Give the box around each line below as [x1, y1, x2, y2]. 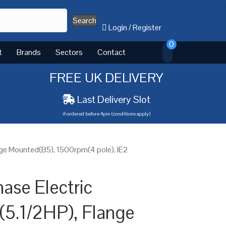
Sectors [55, 46, 83, 58]
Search [73, 15, 97, 26]
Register [133, 22, 162, 33]
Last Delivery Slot [77, 92, 150, 106]
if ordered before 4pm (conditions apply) [62, 110, 150, 117]
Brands [17, 46, 41, 58]
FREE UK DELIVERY [49, 69, 163, 86]
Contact [97, 46, 126, 58]
